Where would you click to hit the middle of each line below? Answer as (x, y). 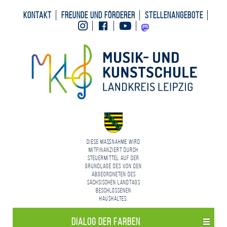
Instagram (105, 25)
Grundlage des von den (113, 166)
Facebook (125, 25)
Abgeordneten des (113, 174)
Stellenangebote (174, 15)
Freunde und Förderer (98, 15)
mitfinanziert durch (113, 150)
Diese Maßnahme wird (113, 142)
